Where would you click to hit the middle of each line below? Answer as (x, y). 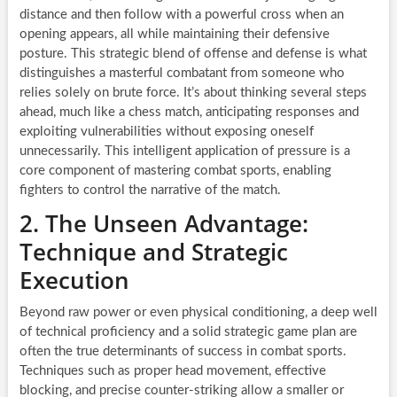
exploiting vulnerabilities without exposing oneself (166, 132)
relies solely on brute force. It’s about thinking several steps (193, 93)
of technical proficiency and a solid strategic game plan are (188, 332)
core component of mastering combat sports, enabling (175, 171)
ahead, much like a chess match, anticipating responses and (189, 113)
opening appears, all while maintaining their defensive (174, 35)
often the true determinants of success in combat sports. (183, 352)
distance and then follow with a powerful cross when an (181, 15)
